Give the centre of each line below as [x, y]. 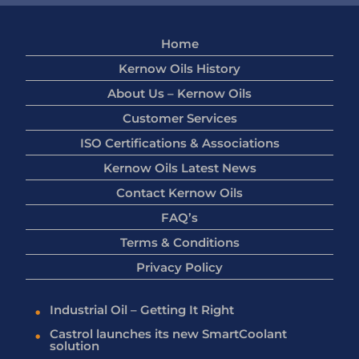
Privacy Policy [179, 267]
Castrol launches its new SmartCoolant [168, 334]
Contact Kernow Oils [179, 192]
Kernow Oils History [179, 68]
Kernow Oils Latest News [179, 167]
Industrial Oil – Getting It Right [142, 310]
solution [75, 346]
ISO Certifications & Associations [179, 143]
